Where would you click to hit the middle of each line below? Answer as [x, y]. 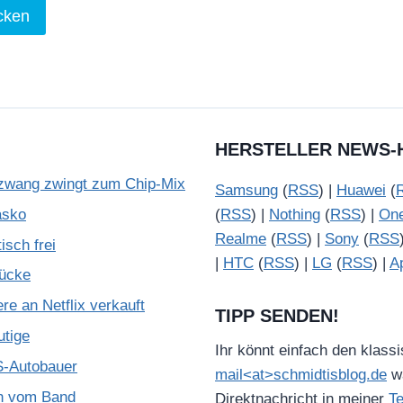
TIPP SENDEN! [277, 316]
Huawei [361, 190]
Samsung [246, 190]
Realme [241, 239]
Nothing [295, 215]
